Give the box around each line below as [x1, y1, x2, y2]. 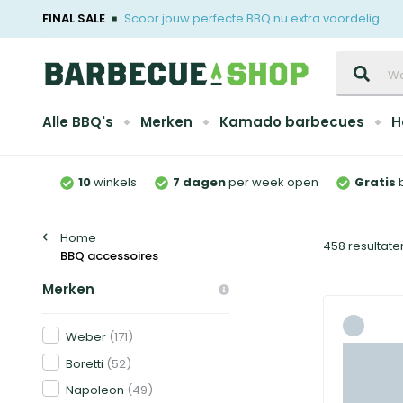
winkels [94, 174, 137, 191]
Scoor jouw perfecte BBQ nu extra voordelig [124, 10, 380, 27]
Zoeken [335, 50, 380, 67]
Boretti [66, 354, 103, 372]
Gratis [354, 174, 399, 191]
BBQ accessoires [60, 247, 158, 264]
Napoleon [66, 381, 124, 399]
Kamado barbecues [219, 112, 364, 131]
